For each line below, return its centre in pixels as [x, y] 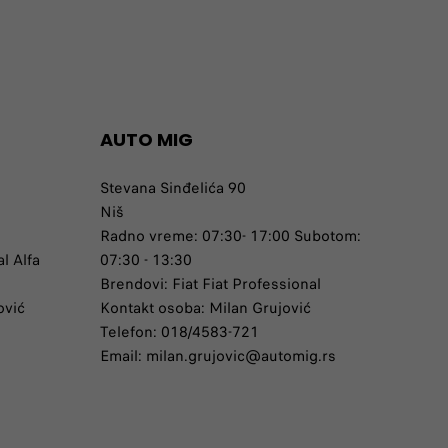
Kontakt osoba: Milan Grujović [205, 308]
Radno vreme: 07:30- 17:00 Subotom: [230, 236]
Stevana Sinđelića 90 [173, 188]
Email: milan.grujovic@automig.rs [218, 356]
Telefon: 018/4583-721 [179, 332]
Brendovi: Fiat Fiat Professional [210, 284]
